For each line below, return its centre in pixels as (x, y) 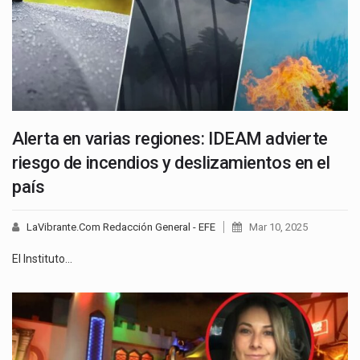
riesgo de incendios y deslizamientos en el (171, 162)
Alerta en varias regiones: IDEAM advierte (170, 138)
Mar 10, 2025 (278, 227)
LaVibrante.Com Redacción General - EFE (121, 227)
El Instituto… (42, 258)
